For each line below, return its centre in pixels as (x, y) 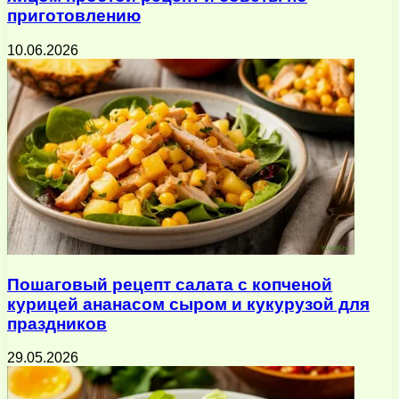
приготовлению (74, 16)
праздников (57, 323)
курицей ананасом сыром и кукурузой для (188, 304)
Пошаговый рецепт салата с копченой (170, 284)
